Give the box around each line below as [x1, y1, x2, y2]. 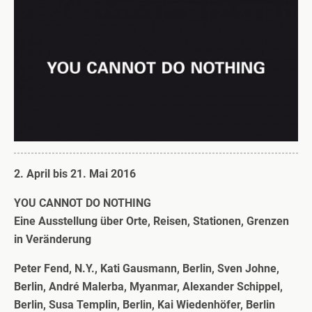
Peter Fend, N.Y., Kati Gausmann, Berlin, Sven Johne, [14, 261, 279, 275]
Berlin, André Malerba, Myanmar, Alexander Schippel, [14, 279, 283, 293]
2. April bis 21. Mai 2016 [14, 166, 136, 180]
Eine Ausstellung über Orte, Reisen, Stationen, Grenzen [14, 214, 289, 228]
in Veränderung [14, 232, 91, 246]
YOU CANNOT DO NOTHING [14, 196, 151, 210]
